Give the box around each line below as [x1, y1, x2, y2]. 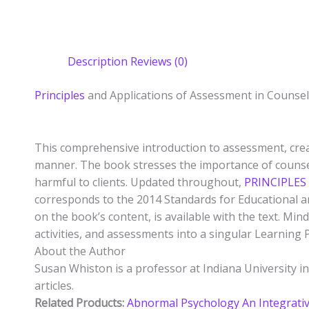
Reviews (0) [130, 54, 188, 69]
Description [68, 54, 128, 69]
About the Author [34, 243, 126, 259]
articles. [34, 277, 74, 293]
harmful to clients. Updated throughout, [34, 174, 244, 190]
